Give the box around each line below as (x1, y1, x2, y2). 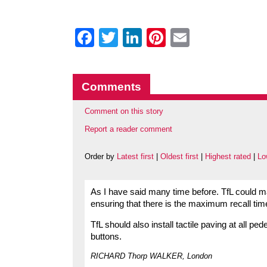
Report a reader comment (85, 125, 172, 134)
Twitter (118, 27, 175, 48)
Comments (82, 80, 141, 93)
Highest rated (205, 152, 251, 162)
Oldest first (160, 152, 198, 162)
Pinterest (166, 27, 241, 48)
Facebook (94, 27, 179, 48)
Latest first (117, 152, 154, 162)
